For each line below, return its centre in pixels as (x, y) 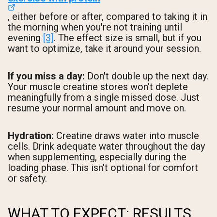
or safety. (27, 178)
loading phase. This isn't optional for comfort (103, 168)
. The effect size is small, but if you (128, 38)
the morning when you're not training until (95, 27)
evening (25, 38)
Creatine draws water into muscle (126, 136)
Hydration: (31, 136)
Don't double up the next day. (147, 76)
